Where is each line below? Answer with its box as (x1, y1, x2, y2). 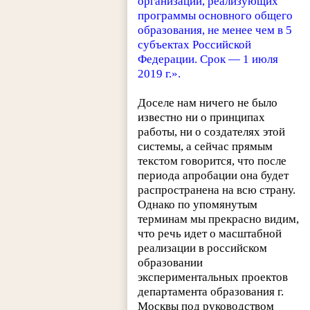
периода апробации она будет (138, 168, 289, 182)
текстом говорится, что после (138, 154, 287, 167)
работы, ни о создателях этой (138, 125, 286, 138)
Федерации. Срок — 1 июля (138, 52, 279, 66)
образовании (138, 255, 203, 269)
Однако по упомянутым (138, 197, 258, 211)
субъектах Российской (138, 37, 252, 51)
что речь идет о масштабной (138, 226, 282, 240)
